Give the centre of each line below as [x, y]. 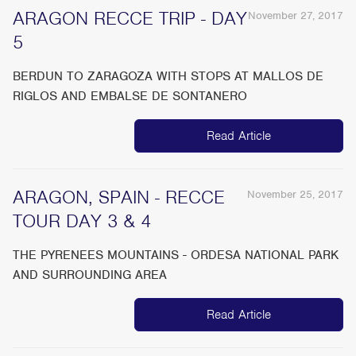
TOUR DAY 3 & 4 [82, 221]
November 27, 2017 [295, 16]
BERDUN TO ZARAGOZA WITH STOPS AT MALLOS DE [168, 77]
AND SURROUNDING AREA [90, 275]
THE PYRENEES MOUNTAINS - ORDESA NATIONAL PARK [176, 255]
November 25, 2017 [295, 195]
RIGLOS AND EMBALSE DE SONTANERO [130, 97]
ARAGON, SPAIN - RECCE [119, 197]
